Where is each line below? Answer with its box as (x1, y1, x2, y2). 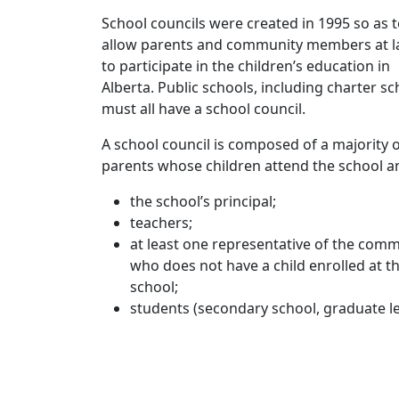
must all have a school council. (102, 98, 305, 118)
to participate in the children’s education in (102, 55, 390, 76)
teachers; (130, 212, 192, 232)
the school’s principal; (130, 191, 276, 211)
